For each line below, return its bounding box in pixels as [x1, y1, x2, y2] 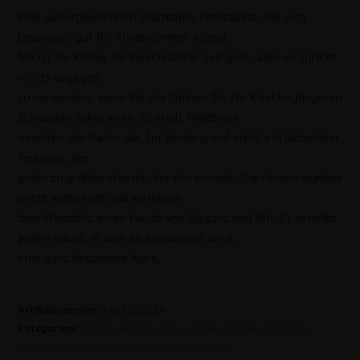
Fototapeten [120, 321, 181, 336]
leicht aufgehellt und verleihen [18, 190, 182, 206]
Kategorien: [18, 321, 81, 336]
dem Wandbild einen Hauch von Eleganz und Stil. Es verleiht [18, 210, 337, 226]
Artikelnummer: [18, 302, 103, 317]
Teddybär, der [18, 149, 91, 166]
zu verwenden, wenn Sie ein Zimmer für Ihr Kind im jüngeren [18, 89, 342, 105]
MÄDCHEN [55, 339, 108, 354]
